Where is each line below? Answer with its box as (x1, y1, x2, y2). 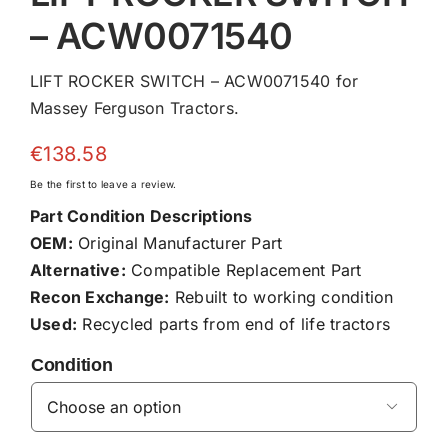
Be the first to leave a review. (29, 177, 177, 190)
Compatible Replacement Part (125, 259, 362, 280)
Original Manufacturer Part (72, 232, 283, 253)
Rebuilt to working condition (169, 286, 394, 307)
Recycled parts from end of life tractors (77, 313, 391, 334)
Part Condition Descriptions (29, 205, 253, 226)
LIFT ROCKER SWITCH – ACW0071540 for (29, 70, 359, 91)
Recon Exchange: (29, 286, 170, 307)
